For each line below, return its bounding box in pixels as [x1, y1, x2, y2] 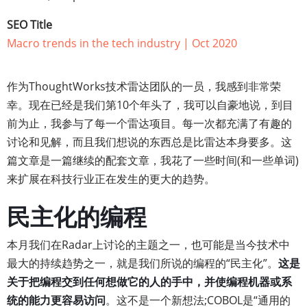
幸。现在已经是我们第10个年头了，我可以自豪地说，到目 [7, 97, 293, 112]
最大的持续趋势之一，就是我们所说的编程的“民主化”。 [7, 256, 278, 271]
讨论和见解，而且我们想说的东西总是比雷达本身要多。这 [7, 134, 292, 149]
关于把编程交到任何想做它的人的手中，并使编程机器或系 [7, 274, 292, 289]
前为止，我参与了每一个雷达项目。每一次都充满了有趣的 [7, 116, 292, 131]
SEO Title [7, 17, 52, 32]
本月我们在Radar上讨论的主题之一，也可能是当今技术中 [7, 237, 290, 252]
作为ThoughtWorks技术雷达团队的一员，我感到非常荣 [7, 79, 281, 94]
